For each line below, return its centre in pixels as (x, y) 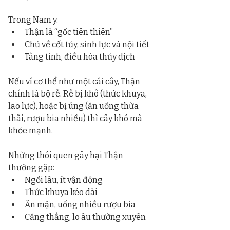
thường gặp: (31, 168)
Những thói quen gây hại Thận (66, 155)
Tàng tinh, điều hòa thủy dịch (80, 57)
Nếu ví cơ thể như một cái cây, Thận (75, 81)
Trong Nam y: (33, 20)
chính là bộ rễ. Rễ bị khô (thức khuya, (78, 94)
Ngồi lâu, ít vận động (64, 180)
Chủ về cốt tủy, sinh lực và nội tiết (87, 44)
